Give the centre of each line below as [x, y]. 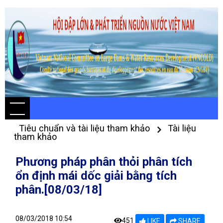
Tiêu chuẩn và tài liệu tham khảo [86, 128]
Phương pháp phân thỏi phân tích [104, 162]
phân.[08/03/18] [59, 190]
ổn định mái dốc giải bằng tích [96, 176]
